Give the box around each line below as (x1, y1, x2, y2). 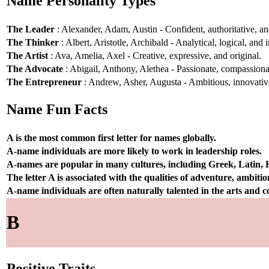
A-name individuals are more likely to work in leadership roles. (7, 145, 262, 156)
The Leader (7, 23, 55, 34)
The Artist (7, 50, 48, 61)
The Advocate (7, 63, 63, 74)
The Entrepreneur (7, 76, 82, 87)
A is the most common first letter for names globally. (7, 132, 216, 143)
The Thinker (7, 37, 59, 47)
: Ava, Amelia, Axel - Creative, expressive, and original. (48, 50, 261, 61)
